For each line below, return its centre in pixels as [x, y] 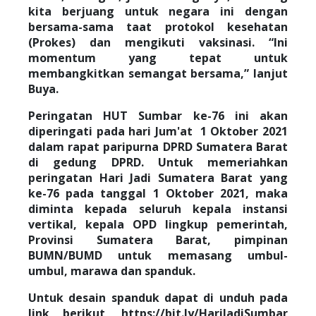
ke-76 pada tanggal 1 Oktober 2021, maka [158, 193]
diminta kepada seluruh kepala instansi [158, 209]
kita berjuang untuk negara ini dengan [158, 11]
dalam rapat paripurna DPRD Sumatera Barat [158, 147]
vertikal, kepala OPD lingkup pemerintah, [158, 224]
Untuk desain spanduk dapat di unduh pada [158, 298]
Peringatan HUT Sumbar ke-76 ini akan [158, 116]
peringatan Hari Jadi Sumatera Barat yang [158, 178]
